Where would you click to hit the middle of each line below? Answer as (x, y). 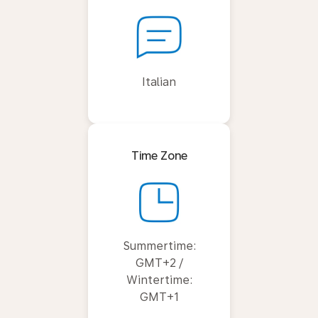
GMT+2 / (159, 263)
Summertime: (159, 246)
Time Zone (159, 155)
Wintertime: (159, 280)
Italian (159, 82)
